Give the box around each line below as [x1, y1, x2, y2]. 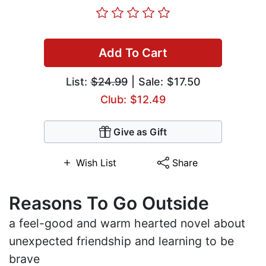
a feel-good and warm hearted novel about [9, 216, 245, 231]
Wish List [75, 157, 116, 169]
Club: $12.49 [100, 93, 166, 106]
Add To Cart [99, 46, 167, 61]
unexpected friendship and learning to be [9, 234, 234, 249]
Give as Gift [113, 126, 167, 138]
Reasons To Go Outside [9, 192, 209, 214]
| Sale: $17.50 [127, 75, 201, 88]
